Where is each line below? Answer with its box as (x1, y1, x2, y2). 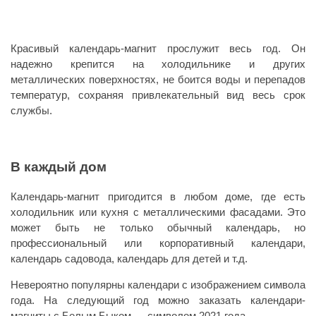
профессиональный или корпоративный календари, (11, 237, 305, 250)
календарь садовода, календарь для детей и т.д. (11, 253, 248, 265)
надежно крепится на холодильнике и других (11, 58, 305, 70)
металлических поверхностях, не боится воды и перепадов (11, 73, 305, 85)
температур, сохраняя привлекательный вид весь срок (11, 89, 305, 101)
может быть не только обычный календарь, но (11, 221, 305, 234)
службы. (11, 104, 52, 116)
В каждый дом (11, 159, 107, 174)
